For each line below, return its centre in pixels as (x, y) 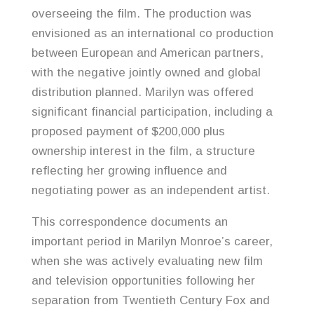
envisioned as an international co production (152, 34)
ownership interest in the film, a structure (143, 151)
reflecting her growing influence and (129, 171)
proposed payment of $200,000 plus (128, 132)
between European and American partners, (147, 53)
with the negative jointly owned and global (146, 73)
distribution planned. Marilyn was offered (142, 93)
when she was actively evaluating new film (147, 261)
